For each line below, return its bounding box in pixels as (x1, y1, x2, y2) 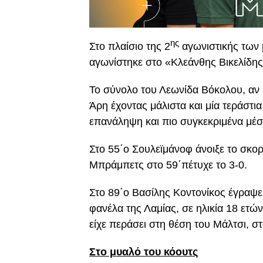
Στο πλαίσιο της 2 (89, 41, 170, 52)
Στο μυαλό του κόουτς (89, 246, 198, 258)
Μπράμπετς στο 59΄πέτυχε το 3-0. (89, 159, 247, 171)
